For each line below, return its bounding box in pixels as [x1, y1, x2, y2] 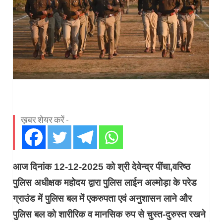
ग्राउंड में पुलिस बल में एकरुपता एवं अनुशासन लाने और [13, 193, 192, 204]
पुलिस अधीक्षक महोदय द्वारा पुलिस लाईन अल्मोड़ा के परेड [13, 177, 197, 188]
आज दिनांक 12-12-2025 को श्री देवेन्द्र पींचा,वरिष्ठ [13, 161, 191, 172]
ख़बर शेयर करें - [21, 113, 69, 125]
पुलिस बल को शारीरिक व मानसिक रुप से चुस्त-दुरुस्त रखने [13, 209, 206, 220]
